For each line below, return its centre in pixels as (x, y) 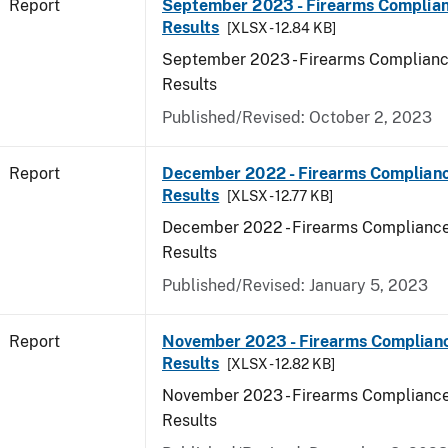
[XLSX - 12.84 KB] (282, 28)
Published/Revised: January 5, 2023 (295, 285)
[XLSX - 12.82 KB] (281, 364)
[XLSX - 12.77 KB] (280, 196)
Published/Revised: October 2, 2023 (297, 117)
